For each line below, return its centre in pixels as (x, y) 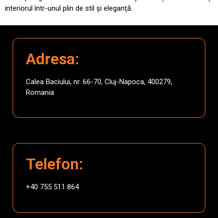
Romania (40, 92)
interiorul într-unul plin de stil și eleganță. (69, 8)
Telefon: (54, 164)
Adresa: (53, 59)
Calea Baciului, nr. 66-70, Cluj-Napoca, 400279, (99, 82)
